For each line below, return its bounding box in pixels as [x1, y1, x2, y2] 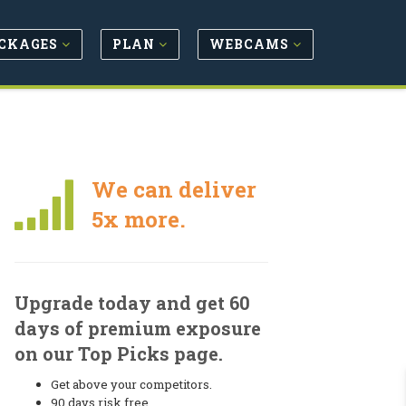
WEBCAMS [209, 34, 293, 53]
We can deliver [91, 175, 256, 204]
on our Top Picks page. [14, 342, 223, 365]
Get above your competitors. [51, 376, 212, 392]
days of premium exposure [14, 316, 261, 340]
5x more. [91, 205, 186, 234]
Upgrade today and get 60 [14, 291, 250, 314]
